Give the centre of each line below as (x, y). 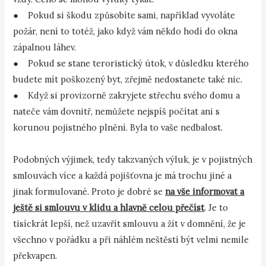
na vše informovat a (205, 192)
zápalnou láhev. (45, 47)
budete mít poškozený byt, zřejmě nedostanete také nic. (128, 80)
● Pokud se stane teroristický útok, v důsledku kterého (131, 64)
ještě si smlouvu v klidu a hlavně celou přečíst (109, 208)
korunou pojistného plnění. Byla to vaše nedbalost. (118, 128)
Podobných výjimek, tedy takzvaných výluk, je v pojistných (133, 160)
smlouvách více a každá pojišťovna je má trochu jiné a (123, 176)
